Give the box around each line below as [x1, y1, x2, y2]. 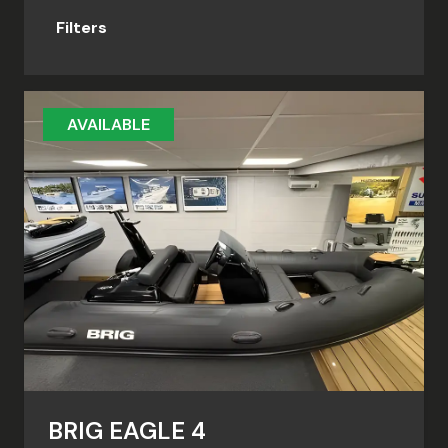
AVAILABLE [67, 113, 151, 135]
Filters [56, 16, 107, 38]
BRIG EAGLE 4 [48, 414, 206, 446]
